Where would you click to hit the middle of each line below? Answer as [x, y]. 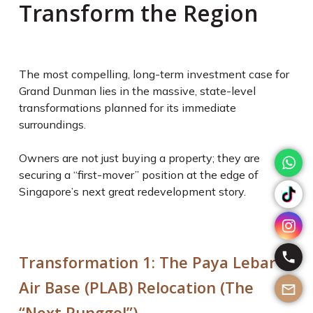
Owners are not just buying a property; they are [139, 158]
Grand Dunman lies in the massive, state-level [137, 91]
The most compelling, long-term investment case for [154, 74]
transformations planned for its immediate [127, 108]
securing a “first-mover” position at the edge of [138, 175]
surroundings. [53, 124]
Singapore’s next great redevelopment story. [132, 191]
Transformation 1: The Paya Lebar [147, 262]
